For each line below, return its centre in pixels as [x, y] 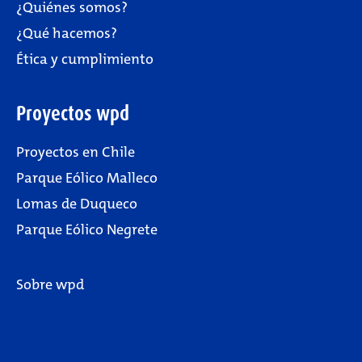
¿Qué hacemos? [67, 33]
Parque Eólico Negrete [87, 229]
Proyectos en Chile [76, 152]
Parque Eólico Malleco [87, 178]
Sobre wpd [50, 284]
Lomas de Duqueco [77, 204]
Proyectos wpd [73, 114]
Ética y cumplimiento [85, 59]
